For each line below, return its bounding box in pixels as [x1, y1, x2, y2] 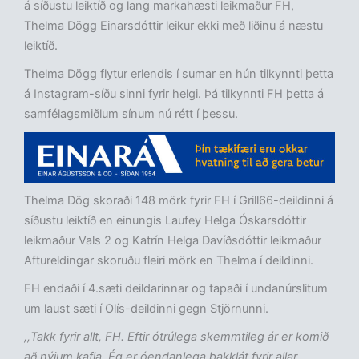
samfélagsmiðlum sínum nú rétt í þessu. [24, 106, 238, 121]
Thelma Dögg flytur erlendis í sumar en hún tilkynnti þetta [24, 66, 333, 81]
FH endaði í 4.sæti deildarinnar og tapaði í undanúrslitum [24, 281, 328, 296]
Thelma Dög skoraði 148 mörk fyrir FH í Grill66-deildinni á [24, 193, 333, 208]
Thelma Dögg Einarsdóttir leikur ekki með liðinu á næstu [24, 18, 323, 33]
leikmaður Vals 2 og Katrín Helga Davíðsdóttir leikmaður [24, 233, 321, 248]
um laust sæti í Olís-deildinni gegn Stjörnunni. [24, 301, 268, 317]
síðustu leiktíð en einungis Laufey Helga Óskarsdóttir [24, 213, 306, 228]
